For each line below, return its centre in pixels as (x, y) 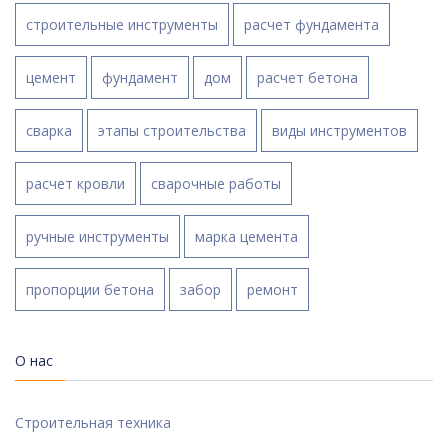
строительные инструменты (122, 25)
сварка (49, 131)
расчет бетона (307, 78)
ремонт (272, 290)
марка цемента (246, 237)
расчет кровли (75, 184)
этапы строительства (172, 131)
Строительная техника (93, 423)
